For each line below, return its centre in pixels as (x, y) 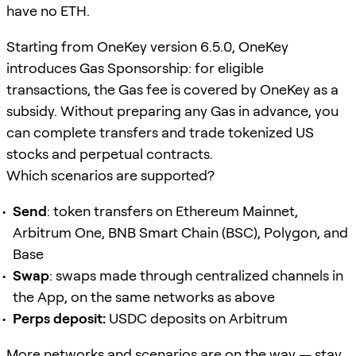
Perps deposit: (59, 318)
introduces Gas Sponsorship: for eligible (135, 68)
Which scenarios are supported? (110, 175)
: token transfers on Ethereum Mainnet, (172, 211)
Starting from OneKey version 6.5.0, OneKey (147, 46)
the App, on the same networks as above (144, 296)
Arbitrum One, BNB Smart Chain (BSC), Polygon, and (180, 232)
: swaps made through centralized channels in (196, 275)
